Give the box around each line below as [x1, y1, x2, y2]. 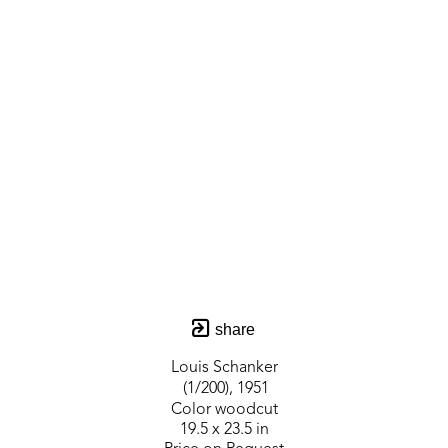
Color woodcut [170, 402, 278, 419]
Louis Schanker [170, 360, 278, 377]
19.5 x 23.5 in [179, 422, 269, 439]
